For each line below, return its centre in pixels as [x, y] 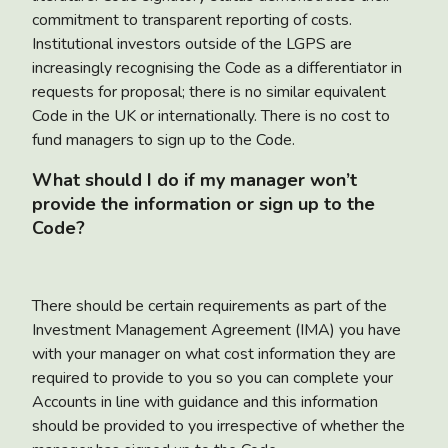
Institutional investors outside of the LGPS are [192, 43]
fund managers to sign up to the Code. [163, 139]
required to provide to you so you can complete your [212, 377]
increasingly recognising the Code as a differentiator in [217, 67]
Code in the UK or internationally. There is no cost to [211, 115]
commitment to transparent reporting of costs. [192, 19]
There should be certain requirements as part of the [209, 305]
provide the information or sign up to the [203, 203]
